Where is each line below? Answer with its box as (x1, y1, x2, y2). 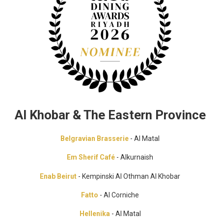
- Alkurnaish (115, 153, 153, 162)
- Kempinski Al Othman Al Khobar (77, 172, 180, 180)
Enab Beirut (40, 172, 77, 180)
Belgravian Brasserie (60, 134, 129, 142)
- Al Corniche (98, 191, 139, 199)
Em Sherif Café (67, 153, 115, 162)
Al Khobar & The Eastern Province (14, 107, 206, 122)
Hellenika (79, 210, 110, 218)
